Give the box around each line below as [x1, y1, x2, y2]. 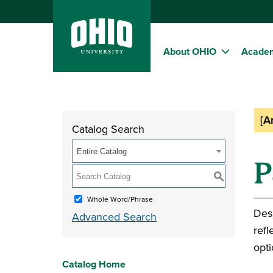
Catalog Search [72, 121, 144, 136]
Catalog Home [62, 257, 126, 271]
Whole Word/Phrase [87, 193, 153, 204]
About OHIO [163, 44, 216, 59]
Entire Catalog [77, 147, 127, 156]
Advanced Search [72, 209, 157, 224]
